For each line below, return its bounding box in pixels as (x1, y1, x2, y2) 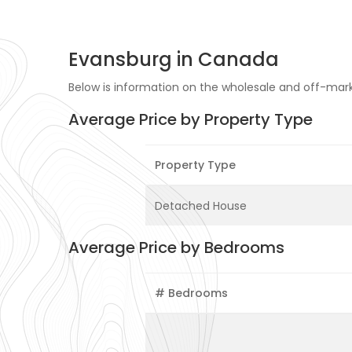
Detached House (155, 198, 247, 214)
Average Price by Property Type (68, 108, 313, 131)
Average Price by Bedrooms (68, 236, 284, 259)
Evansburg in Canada (68, 46, 279, 73)
